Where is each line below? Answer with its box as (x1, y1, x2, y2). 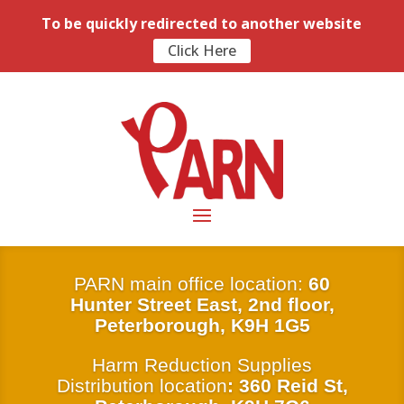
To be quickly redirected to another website (41, 14, 363, 33)
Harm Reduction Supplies (92, 353, 312, 375)
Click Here (167, 41, 236, 60)
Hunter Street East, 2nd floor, (69, 293, 335, 315)
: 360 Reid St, (226, 374, 348, 396)
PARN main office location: (74, 272, 308, 294)
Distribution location (56, 374, 227, 396)
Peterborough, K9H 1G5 (94, 314, 310, 335)
